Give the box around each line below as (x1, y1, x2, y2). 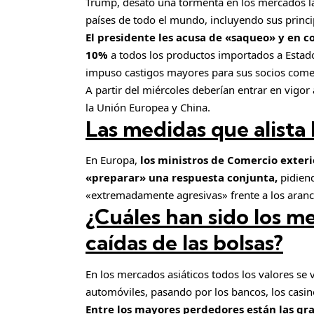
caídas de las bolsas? (86, 229, 283, 257)
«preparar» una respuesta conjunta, (86, 170, 280, 185)
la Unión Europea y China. (86, 100, 210, 114)
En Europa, (86, 153, 137, 168)
